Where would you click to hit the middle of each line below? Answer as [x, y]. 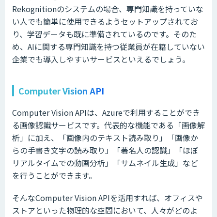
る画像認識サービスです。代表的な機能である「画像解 [108, 125]
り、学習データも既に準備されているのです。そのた [104, 34]
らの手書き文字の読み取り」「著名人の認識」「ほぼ [105, 150]
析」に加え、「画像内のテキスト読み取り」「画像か [105, 138]
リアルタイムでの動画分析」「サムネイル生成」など [105, 163]
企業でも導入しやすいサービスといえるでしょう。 [101, 59]
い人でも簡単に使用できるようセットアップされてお [105, 22]
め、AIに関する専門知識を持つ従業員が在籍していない [108, 47]
